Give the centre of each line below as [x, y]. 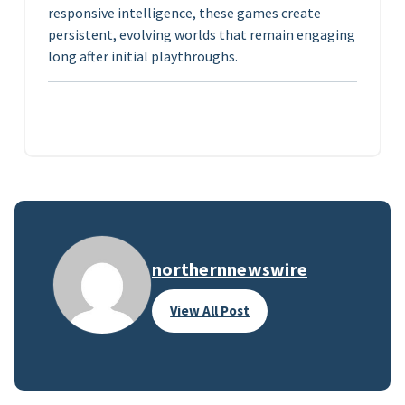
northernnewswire [230, 269]
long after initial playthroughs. [143, 57]
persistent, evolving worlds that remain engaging [202, 35]
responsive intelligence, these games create [184, 13]
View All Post [210, 311]
